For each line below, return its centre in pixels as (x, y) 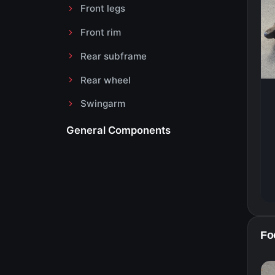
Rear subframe (113, 56)
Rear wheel (105, 80)
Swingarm (103, 104)
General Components (118, 130)
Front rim (100, 33)
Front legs (103, 9)
